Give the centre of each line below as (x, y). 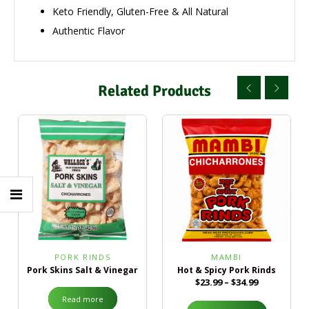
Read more (82, 299)
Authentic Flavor (89, 31)
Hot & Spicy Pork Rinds (227, 270)
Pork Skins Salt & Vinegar (82, 270)
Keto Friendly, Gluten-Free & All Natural (140, 11)
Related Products (154, 91)
